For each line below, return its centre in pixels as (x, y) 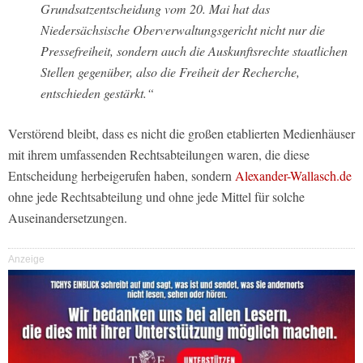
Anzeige (26, 259)
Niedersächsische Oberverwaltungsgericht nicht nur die (183, 29)
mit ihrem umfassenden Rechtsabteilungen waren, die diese (159, 154)
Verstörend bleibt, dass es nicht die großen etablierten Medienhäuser (181, 133)
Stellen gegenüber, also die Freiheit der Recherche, (170, 71)
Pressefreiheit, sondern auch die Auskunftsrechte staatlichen (194, 50)
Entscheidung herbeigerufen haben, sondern (122, 175)
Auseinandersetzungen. (68, 217)
